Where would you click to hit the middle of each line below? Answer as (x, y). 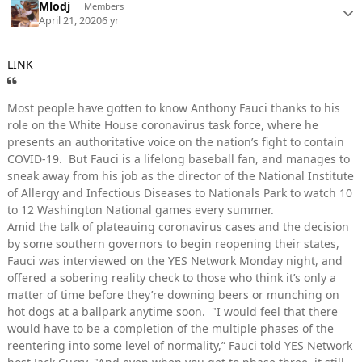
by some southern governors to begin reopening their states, (173, 244)
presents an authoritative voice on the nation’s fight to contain (176, 142)
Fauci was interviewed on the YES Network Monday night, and (175, 261)
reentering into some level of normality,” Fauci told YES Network (180, 346)
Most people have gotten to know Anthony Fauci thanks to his (174, 108)
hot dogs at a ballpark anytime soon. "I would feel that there (173, 312)
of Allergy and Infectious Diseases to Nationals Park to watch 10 (180, 193)
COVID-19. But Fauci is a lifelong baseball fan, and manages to (179, 159)
